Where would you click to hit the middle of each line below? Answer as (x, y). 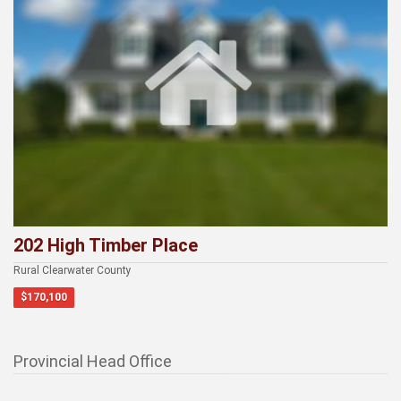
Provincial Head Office (93, 361)
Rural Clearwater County (73, 270)
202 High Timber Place (106, 245)
